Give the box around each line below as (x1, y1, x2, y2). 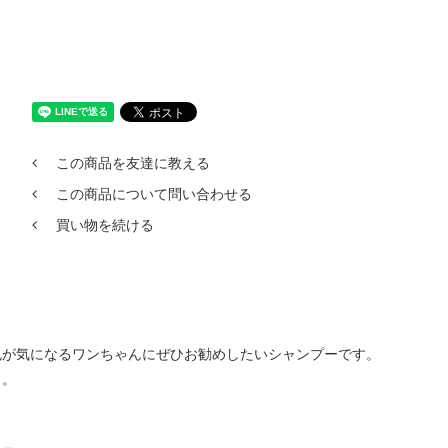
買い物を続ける (55, 216, 154, 233)
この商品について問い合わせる (55, 185, 252, 202)
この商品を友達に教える (55, 154, 210, 171)
